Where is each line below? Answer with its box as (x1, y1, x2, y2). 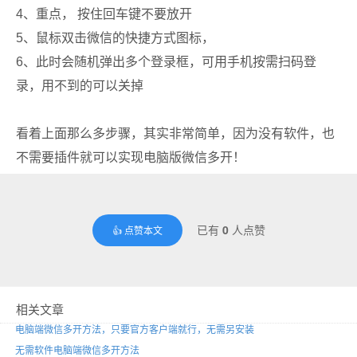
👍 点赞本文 (112, 222, 163, 237)
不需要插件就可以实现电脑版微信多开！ (16, 150, 245, 164)
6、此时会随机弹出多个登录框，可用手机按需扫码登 (16, 54, 316, 69)
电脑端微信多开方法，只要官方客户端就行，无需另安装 (15, 321, 254, 335)
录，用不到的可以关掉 (16, 78, 143, 92)
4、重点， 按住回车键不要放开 (16, 6, 192, 21)
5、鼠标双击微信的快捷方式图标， (16, 30, 214, 45)
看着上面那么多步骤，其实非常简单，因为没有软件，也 (16, 126, 335, 140)
